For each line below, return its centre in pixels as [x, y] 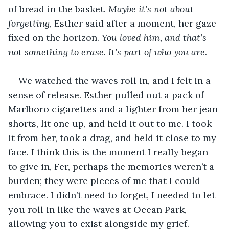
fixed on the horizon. [55, 37]
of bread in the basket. [58, 9]
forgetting [29, 23]
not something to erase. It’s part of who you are [107, 52]
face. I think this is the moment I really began [109, 152]
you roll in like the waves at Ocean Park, [99, 209]
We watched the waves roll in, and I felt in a [116, 80]
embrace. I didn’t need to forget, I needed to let [113, 195]
